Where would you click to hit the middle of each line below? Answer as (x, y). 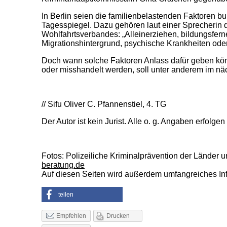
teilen (66, 195)
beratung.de (63, 165)
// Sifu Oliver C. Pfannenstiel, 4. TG (104, 104)
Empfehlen (71, 216)
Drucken (118, 216)
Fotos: (53, 156)
